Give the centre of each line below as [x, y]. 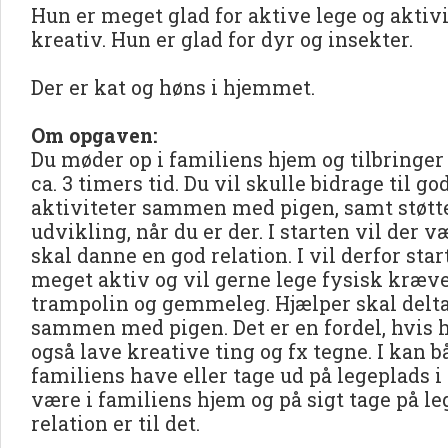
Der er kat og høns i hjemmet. [173, 87]
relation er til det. [115, 423]
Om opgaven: [94, 135]
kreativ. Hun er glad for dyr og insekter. [224, 39]
